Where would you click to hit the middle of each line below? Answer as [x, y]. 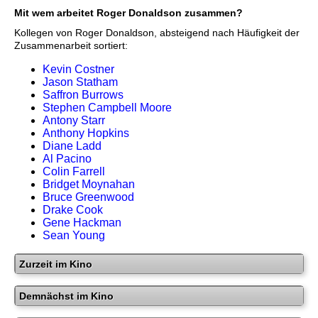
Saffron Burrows [83, 95]
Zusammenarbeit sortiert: [71, 46]
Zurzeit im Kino [56, 264]
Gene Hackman [82, 223]
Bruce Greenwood [88, 197]
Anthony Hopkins [86, 133]
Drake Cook [73, 210]
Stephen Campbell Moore [107, 108]
